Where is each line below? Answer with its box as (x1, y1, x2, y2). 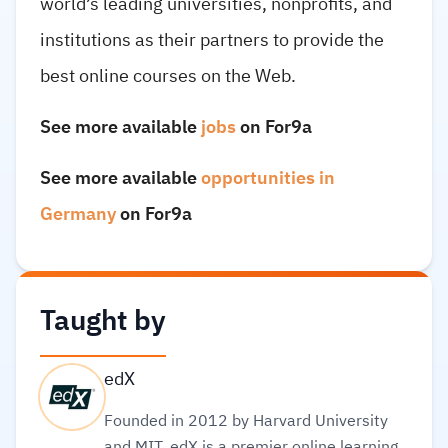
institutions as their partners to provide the (40, 25, 384, 53)
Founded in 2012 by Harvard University (104, 408, 388, 433)
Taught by (40, 299, 166, 342)
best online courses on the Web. (40, 61, 296, 89)
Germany (40, 199, 120, 227)
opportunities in (201, 163, 335, 191)
